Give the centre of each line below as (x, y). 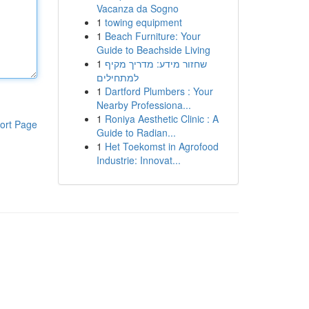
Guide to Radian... (136, 132)
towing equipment (143, 22)
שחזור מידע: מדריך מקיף (156, 63)
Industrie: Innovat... (138, 160)
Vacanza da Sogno (137, 8)
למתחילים (117, 77)
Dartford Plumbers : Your (159, 91)
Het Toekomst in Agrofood (161, 146)
